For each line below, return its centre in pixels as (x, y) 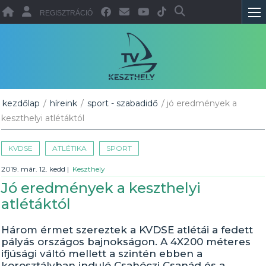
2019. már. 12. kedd (34, 169)
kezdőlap (21, 103)
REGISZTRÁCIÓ (66, 13)
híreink (64, 103)
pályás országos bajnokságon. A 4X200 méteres (126, 242)
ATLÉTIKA (70, 148)
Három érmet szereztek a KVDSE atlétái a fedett (127, 230)
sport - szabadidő (123, 103)
